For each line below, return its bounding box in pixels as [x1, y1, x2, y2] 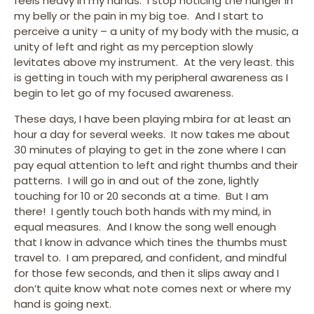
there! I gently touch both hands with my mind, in [14, 203, 271, 219]
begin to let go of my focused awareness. [14, 86, 233, 101]
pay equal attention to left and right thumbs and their [14, 157, 298, 172]
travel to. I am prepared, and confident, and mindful [14, 250, 287, 265]
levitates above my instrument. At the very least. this [14, 55, 294, 70]
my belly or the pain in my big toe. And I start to [14, 8, 264, 24]
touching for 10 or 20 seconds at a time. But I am [14, 188, 268, 203]
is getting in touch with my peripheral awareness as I [14, 70, 288, 86]
